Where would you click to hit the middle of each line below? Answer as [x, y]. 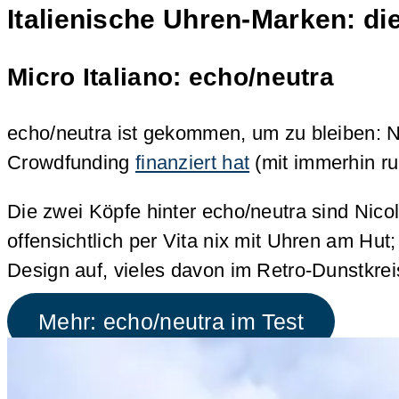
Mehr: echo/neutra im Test [171, 322]
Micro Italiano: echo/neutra [171, 77]
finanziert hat [192, 163]
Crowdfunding [71, 163]
